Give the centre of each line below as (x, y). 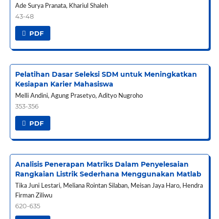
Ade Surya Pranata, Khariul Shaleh (61, 6)
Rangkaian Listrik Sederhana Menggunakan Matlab (108, 174)
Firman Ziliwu (33, 196)
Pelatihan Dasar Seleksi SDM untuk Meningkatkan (106, 74)
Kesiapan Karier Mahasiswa (64, 84)
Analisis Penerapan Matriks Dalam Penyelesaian (102, 164)
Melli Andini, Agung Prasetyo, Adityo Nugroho (79, 96)
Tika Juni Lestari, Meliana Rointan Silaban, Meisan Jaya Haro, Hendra (109, 186)
